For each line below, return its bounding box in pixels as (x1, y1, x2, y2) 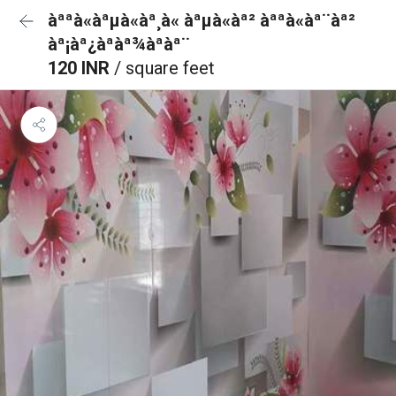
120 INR (48, 57, 114, 79)
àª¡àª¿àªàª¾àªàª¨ (48, 34, 190, 55)
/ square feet (114, 57, 215, 79)
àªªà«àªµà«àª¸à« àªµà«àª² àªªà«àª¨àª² (48, 10, 355, 31)
